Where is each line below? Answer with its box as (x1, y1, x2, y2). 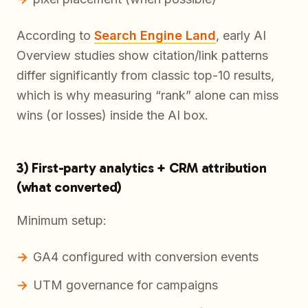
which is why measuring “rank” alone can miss (16, 88, 278, 103)
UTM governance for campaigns (33, 278, 218, 293)
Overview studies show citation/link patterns (16, 48, 268, 63)
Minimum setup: (16, 213, 107, 228)
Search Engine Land (94, 28, 216, 43)
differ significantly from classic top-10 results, (16, 68, 274, 83)
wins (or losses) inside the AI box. (16, 108, 208, 123)
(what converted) (16, 179, 122, 196)
